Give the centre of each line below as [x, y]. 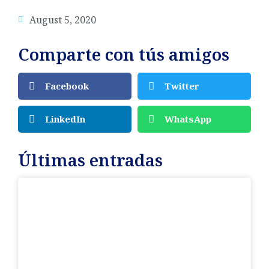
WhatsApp [188, 119]
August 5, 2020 [63, 20]
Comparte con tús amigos [124, 54]
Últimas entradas [90, 160]
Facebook [67, 86]
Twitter [182, 86]
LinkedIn [65, 119]
